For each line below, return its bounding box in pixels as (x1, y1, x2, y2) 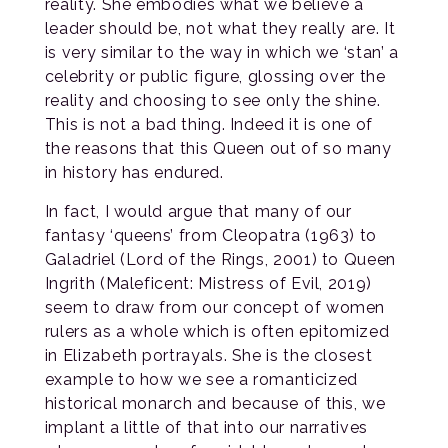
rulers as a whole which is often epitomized (44, 321, 390, 341)
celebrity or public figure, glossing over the (44, 66, 386, 86)
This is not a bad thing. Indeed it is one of (44, 114, 373, 134)
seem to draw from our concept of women (44, 297, 386, 317)
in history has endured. (44, 162, 224, 182)
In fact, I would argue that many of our (44, 201, 352, 221)
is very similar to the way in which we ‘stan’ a (44, 42, 399, 62)
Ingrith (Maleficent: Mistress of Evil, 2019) (44, 273, 372, 293)
